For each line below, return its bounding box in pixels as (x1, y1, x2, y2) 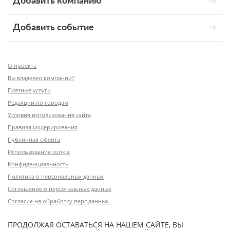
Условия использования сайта (8, 110, 91, 119)
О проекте (8, 61, 36, 69)
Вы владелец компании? (8, 73, 74, 82)
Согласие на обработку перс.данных (8, 197, 109, 205)
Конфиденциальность (8, 160, 69, 168)
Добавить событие (13, 23, 94, 32)
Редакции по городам (8, 98, 68, 106)
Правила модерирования (8, 123, 78, 131)
